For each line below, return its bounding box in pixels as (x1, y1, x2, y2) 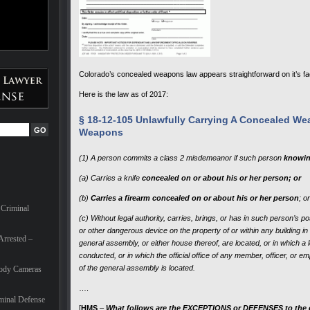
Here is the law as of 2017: (79, 90, 168, 99)
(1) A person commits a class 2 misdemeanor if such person (79, 153, 284, 162)
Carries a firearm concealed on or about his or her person (91, 193, 299, 202)
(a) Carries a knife (79, 173, 142, 182)
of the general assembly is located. (79, 263, 195, 272)
